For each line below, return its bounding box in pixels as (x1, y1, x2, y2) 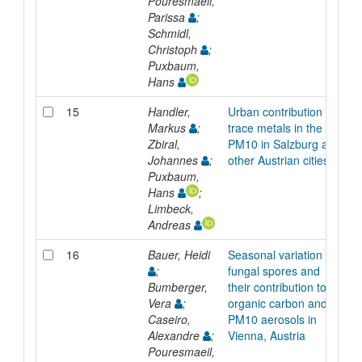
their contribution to (227, 278, 326, 295)
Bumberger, (147, 278, 208, 295)
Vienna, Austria (227, 326, 305, 343)
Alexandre (147, 326, 203, 343)
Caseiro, (147, 310, 191, 327)
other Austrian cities (227, 151, 329, 168)
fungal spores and (227, 262, 320, 279)
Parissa (147, 8, 188, 25)
